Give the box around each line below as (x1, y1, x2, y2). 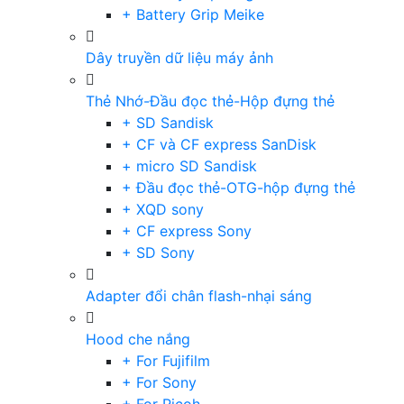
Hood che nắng (86, 330, 190, 348)
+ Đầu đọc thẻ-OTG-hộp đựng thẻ (122, 179, 355, 197)
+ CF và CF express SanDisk (122, 135, 317, 153)
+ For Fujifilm (122, 352, 210, 370)
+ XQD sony (122, 200, 204, 218)
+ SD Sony (122, 243, 195, 262)
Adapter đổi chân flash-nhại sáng (86, 287, 312, 305)
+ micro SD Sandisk (122, 157, 257, 175)
